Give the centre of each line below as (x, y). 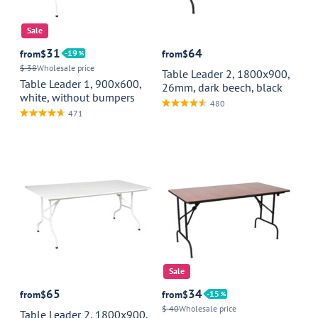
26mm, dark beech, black (222, 87)
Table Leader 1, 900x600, (81, 84)
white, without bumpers (77, 97)
